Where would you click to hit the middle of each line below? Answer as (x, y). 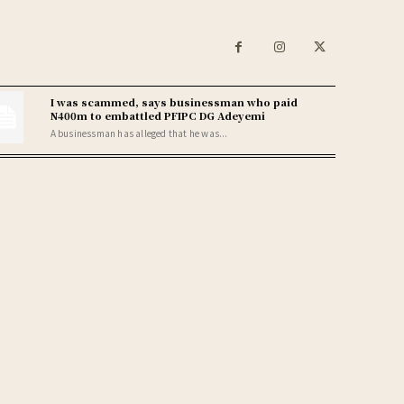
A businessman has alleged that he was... (139, 133)
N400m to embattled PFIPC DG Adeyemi (157, 115)
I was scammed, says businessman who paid (174, 101)
